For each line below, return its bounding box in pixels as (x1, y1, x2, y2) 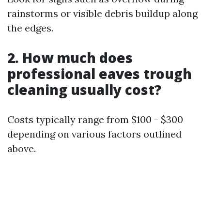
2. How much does (7, 48, 133, 67)
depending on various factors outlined (7, 128, 182, 140)
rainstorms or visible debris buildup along (7, 7, 198, 19)
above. (7, 142, 36, 155)
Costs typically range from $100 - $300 (7, 113, 183, 125)
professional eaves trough (7, 64, 192, 83)
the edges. (7, 22, 53, 34)
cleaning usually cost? (7, 80, 161, 99)
